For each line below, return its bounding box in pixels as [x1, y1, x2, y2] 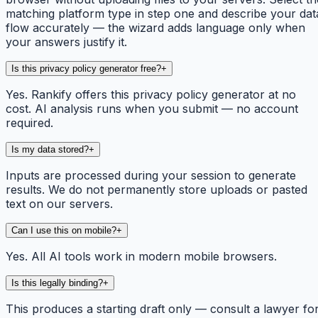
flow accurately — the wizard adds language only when [6, 21, 305, 35]
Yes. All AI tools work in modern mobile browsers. [6, 249, 277, 264]
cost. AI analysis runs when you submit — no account [6, 102, 298, 116]
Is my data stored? [11, 144, 89, 155]
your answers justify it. [6, 35, 127, 50]
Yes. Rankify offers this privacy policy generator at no [6, 87, 296, 102]
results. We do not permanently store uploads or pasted [6, 182, 307, 197]
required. [6, 116, 53, 131]
